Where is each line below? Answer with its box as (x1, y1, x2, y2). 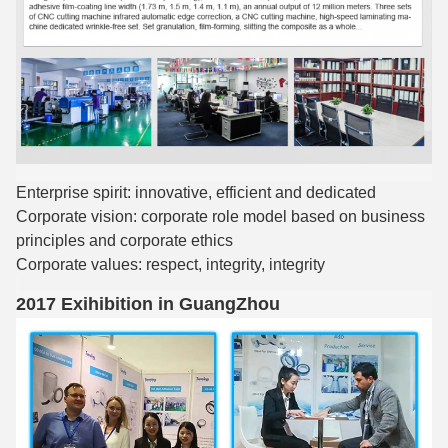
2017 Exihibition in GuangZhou (16, 294, 280, 315)
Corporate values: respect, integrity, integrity (16, 256, 325, 274)
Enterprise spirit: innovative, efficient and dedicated (16, 184, 376, 202)
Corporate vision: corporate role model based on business (16, 208, 425, 226)
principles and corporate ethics (16, 232, 233, 250)
